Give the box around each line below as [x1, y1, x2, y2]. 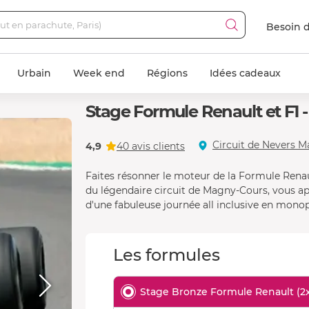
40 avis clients [117, 139, 185, 152]
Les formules [113, 245, 220, 265]
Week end [73, 67, 125, 79]
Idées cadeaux [210, 67, 281, 79]
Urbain [17, 67, 51, 79]
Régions [147, 67, 188, 79]
